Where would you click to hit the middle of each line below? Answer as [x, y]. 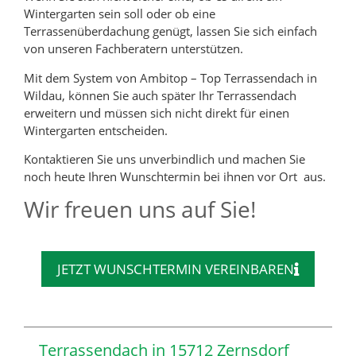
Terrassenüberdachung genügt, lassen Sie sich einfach [170, 31]
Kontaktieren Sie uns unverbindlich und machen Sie [164, 159]
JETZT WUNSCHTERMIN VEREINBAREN [176, 269]
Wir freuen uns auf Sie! [140, 209]
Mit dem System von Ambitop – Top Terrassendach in [170, 77]
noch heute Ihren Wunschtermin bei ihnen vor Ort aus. [175, 176]
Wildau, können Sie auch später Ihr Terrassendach [160, 95]
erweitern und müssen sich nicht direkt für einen [157, 112]
